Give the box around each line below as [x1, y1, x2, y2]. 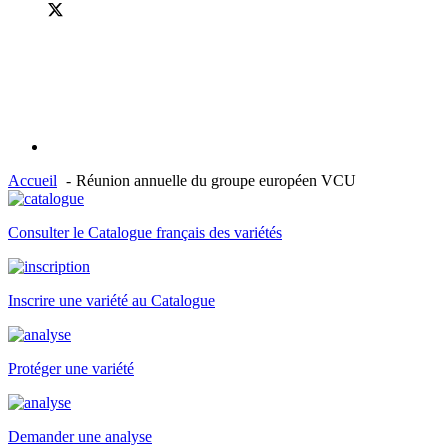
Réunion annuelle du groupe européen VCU [76, 172, 356, 189]
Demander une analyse [8, 428, 152, 445]
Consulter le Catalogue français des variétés [8, 224, 282, 241]
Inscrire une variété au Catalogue [8, 292, 215, 309]
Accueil [8, 172, 57, 189]
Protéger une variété [8, 360, 134, 377]
